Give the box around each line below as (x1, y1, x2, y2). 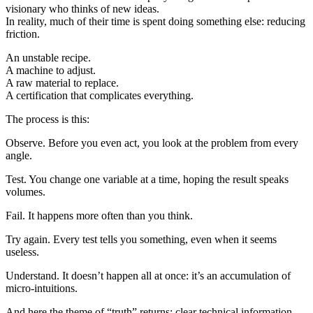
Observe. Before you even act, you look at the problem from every (6, 137, 298, 150)
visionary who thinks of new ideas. (6, 3, 159, 15)
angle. (6, 150, 32, 162)
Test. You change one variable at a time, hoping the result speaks (6, 173, 289, 186)
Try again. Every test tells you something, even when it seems (6, 233, 277, 246)
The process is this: (6, 113, 89, 126)
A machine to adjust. (6, 64, 96, 77)
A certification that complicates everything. (6, 89, 194, 102)
